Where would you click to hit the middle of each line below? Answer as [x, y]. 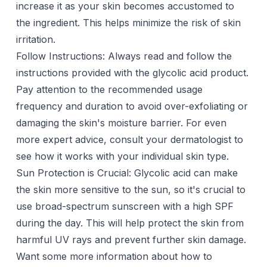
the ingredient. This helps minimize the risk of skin [128, 23]
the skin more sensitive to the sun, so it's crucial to [131, 190]
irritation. [35, 40]
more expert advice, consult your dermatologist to [129, 140]
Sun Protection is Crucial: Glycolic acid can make [127, 173]
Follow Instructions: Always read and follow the [124, 56]
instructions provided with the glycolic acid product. [132, 73]
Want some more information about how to [114, 257]
